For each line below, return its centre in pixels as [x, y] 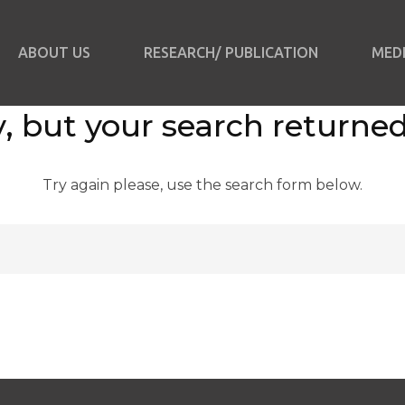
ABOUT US [54, 52]
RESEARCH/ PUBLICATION [231, 52]
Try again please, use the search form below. [202, 185]
